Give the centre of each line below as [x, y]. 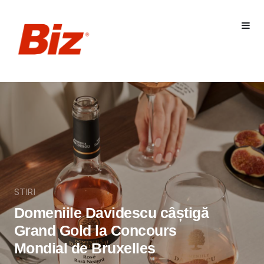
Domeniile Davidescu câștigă [111, 212]
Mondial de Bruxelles [85, 248]
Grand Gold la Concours [95, 230]
